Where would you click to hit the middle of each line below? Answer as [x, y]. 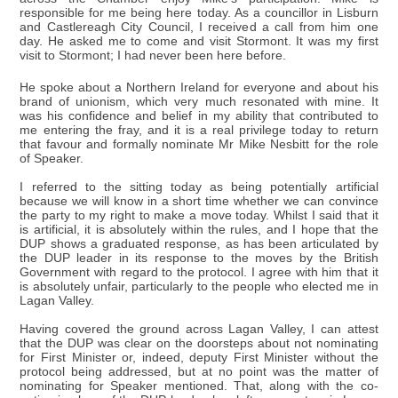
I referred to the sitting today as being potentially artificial [199, 187]
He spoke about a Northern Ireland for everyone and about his [199, 87]
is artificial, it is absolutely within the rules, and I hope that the [199, 229]
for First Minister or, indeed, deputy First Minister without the [199, 357]
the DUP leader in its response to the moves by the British [199, 258]
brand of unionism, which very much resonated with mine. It [199, 101]
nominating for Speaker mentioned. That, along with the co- [199, 386]
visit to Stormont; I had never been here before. [153, 55]
